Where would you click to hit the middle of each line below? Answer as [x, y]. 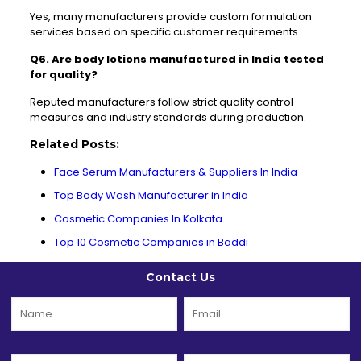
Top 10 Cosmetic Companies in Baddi [151, 243]
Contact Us [180, 278]
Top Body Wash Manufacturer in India [151, 196]
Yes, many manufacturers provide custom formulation [170, 17]
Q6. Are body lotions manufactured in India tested [176, 60]
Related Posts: [74, 145]
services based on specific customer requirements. [165, 32]
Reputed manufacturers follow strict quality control [161, 102]
